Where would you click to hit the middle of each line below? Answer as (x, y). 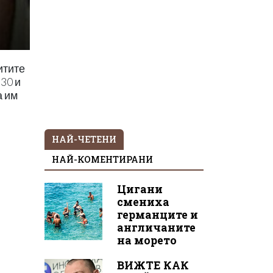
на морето (147, 240)
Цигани (140, 189)
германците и (157, 214)
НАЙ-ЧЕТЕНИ (84, 139)
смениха (143, 202)
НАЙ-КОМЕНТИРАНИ (102, 159)
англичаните (156, 227)
